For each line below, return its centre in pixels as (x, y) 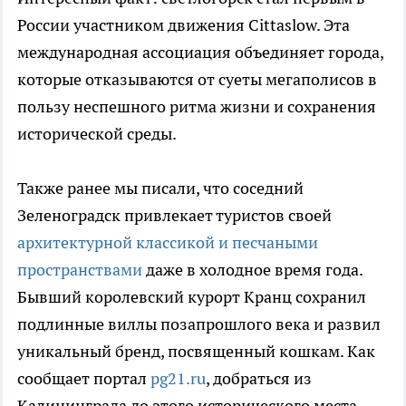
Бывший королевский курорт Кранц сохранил (192, 297)
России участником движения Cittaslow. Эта (184, 25)
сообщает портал (84, 379)
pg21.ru (178, 379)
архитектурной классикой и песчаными (168, 243)
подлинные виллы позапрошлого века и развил (199, 324)
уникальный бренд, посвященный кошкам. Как (196, 352)
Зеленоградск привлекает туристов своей (174, 216)
